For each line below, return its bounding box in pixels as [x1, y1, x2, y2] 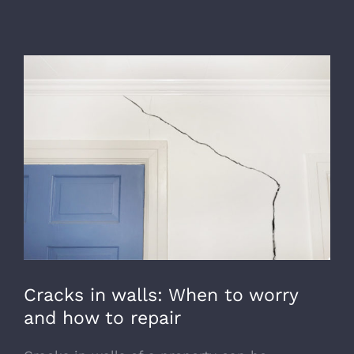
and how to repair [24, 307, 181, 329]
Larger [23, 82, 65, 98]
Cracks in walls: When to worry [24, 284, 298, 306]
